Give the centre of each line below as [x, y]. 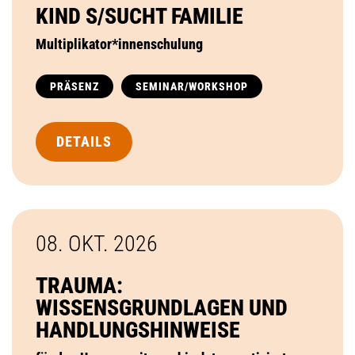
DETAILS [84, 141]
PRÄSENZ [74, 86]
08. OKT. [74, 243]
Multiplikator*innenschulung [119, 44]
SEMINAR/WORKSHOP [192, 86]
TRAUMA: [79, 285]
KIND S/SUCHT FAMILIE [139, 16]
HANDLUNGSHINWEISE [138, 330]
